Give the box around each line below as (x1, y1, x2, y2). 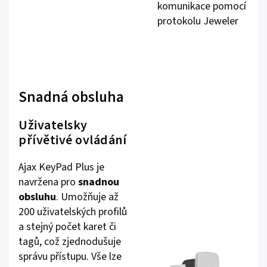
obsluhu (18, 189, 56, 204)
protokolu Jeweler (157, 13, 238, 29)
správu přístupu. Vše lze (18, 249, 122, 264)
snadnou (78, 174, 119, 190)
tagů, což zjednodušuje (18, 234, 121, 249)
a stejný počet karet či (18, 219, 116, 234)
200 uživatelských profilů (18, 204, 127, 219)
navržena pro (18, 174, 78, 190)
